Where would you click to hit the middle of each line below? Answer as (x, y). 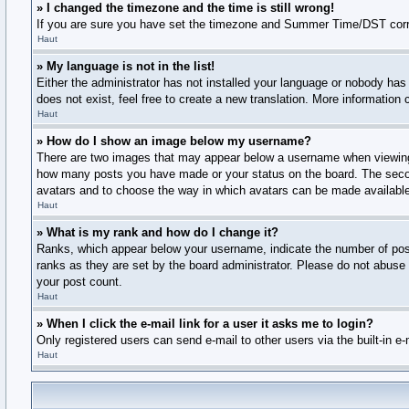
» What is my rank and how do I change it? (157, 232)
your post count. (79, 282)
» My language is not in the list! (126, 66)
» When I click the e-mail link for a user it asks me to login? (205, 324)
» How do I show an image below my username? (174, 141)
